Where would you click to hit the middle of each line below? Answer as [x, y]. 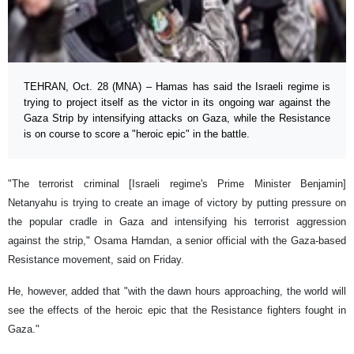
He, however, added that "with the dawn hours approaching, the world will [177, 292]
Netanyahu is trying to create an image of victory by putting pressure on [177, 203]
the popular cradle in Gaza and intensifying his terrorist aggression [177, 222]
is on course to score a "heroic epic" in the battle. [137, 134]
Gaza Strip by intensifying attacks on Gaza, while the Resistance [177, 119]
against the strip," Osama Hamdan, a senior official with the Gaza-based [177, 241]
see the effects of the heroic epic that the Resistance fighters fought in [177, 311]
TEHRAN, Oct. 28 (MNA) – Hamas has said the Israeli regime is [177, 87]
